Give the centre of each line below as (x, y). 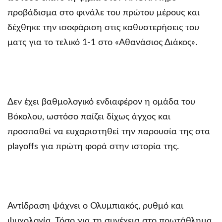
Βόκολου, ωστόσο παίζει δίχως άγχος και (89, 117)
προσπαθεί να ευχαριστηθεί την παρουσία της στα (109, 132)
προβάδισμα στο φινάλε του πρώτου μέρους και (104, 13)
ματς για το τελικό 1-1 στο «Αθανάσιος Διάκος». (102, 42)
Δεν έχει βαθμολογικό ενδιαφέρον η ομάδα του (101, 102)
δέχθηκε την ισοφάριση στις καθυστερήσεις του (103, 28)
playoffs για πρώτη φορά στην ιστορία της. (93, 146)
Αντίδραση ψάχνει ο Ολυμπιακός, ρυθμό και (95, 206)
